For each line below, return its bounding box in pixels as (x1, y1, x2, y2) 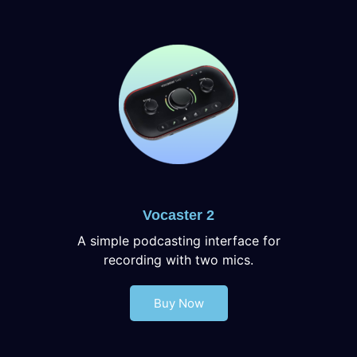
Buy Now (153, 295, 204, 311)
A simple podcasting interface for (76, 232, 280, 249)
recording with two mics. (104, 251, 253, 268)
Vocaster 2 (143, 206, 214, 223)
